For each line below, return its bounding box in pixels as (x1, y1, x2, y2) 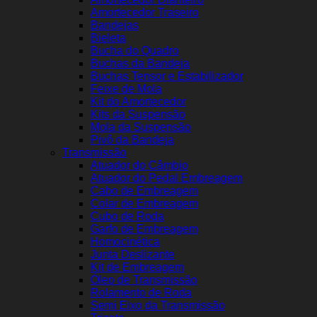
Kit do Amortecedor (91, 95, 186, 108)
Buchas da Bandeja (91, 57, 190, 69)
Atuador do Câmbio (91, 158, 188, 171)
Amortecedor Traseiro (91, 6, 199, 18)
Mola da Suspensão (91, 120, 191, 133)
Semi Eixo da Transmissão (91, 299, 225, 311)
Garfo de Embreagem (91, 222, 198, 235)
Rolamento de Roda (91, 286, 192, 299)
